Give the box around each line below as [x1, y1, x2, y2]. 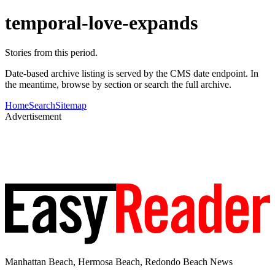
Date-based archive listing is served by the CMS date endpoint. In [5, 68, 258, 79]
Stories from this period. [5, 47, 98, 58]
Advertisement [5, 111, 61, 122]
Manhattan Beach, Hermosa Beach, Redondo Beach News [5, 256, 233, 267]
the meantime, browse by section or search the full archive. [5, 79, 231, 90]
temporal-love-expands [5, 11, 198, 34]
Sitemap [55, 100, 87, 111]
